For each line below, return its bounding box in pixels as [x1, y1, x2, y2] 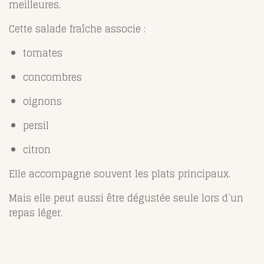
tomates [23, 44, 62, 61]
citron [23, 141, 51, 158]
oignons [23, 93, 62, 110]
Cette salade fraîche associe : [9, 20, 146, 37]
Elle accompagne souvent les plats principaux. [9, 165, 230, 182]
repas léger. [9, 204, 62, 221]
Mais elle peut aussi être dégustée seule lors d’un [9, 189, 243, 206]
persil [23, 117, 49, 134]
